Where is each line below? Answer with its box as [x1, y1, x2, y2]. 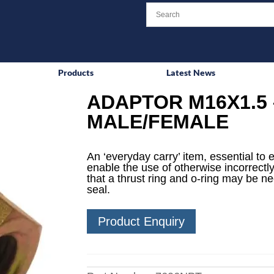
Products [58, 67, 94, 78]
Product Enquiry [97, 215, 185, 229]
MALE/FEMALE [86, 111, 229, 133]
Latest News [166, 67, 216, 78]
